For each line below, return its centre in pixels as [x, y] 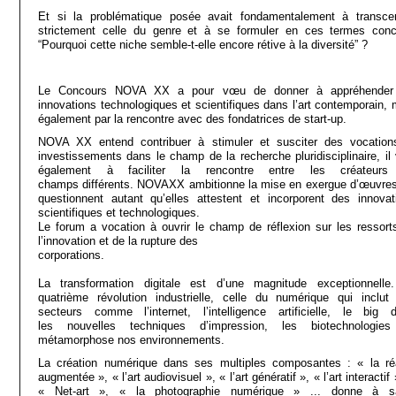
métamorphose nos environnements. [131, 340]
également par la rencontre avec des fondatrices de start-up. [194, 119]
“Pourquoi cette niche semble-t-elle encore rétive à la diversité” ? [205, 45]
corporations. [71, 255]
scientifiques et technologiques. [119, 213]
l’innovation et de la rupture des [118, 241]
